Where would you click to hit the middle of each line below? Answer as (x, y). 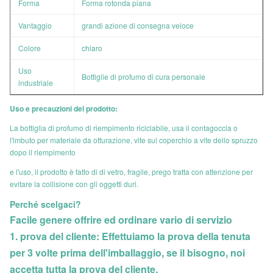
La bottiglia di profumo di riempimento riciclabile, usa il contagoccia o (124, 128)
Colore (30, 48)
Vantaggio (35, 25)
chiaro (92, 48)
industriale (36, 83)
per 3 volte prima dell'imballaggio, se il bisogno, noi (127, 253)
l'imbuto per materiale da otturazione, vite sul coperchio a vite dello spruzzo (134, 140)
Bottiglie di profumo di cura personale (144, 76)
